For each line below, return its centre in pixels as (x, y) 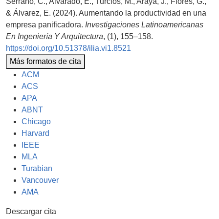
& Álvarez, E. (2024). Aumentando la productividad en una (106, 13)
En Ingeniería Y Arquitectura (55, 37)
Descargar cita (31, 212)
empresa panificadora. (45, 25)
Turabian (37, 169)
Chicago (36, 122)
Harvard (35, 133)
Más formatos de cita (45, 62)
